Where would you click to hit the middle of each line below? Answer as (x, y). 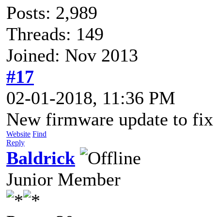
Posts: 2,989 (52, 12)
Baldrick (41, 158)
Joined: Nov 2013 (72, 55)
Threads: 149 (55, 34)
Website (18, 134)
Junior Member (63, 179)
